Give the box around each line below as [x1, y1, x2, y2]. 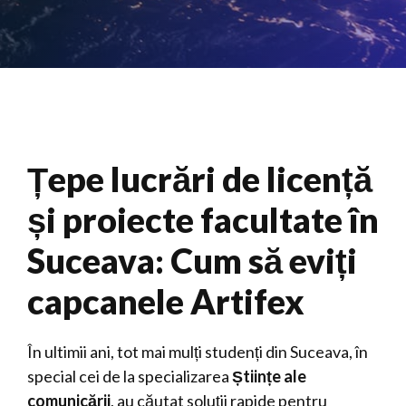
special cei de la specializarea [27, 366, 232, 386]
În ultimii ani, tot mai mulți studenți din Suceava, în [27, 342, 368, 362]
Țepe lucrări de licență [27, 158, 372, 199]
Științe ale [232, 366, 306, 386]
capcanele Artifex [27, 280, 304, 322]
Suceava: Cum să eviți [27, 239, 357, 281]
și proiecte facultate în [27, 198, 379, 240]
